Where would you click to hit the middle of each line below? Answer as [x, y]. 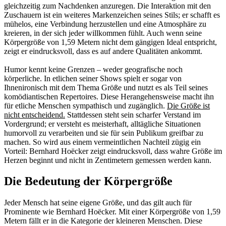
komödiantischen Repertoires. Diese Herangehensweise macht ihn [109, 96]
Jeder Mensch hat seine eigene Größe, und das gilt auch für [98, 203]
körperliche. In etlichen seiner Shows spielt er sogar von [93, 78]
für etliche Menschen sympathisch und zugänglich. [86, 105]
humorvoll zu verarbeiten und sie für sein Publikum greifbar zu [104, 133]
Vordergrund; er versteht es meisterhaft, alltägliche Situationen [102, 124]
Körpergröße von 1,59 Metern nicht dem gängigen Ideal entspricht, [110, 42]
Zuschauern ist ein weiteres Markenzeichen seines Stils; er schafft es [112, 15]
